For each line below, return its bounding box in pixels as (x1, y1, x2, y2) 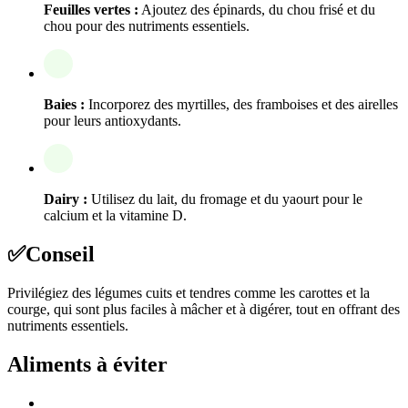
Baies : (44, 97, 85, 113)
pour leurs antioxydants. (44, 113, 181, 129)
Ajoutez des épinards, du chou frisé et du (138, 2, 375, 18)
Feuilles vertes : (44, 2, 138, 18)
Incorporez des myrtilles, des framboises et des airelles (85, 97, 398, 113)
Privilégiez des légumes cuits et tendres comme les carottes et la (7, 285, 370, 301)
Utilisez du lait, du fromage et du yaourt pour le (87, 191, 362, 208)
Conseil (25, 242, 95, 267)
